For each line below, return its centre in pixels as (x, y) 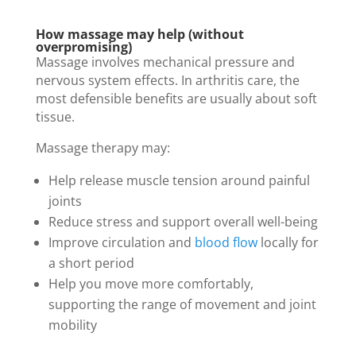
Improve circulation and (121, 242)
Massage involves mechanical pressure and (165, 62)
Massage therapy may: (103, 147)
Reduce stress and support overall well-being (183, 221)
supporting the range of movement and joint (182, 304)
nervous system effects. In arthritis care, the (167, 80)
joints (65, 201)
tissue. (55, 116)
